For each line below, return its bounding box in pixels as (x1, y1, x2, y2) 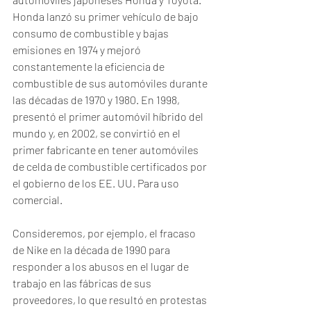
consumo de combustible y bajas (12, 26, 171, 40)
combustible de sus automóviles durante (12, 76, 210, 90)
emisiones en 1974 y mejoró (12, 43, 143, 56)
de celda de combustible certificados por (12, 160, 209, 173)
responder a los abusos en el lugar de (12, 260, 191, 273)
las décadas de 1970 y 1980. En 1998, (12, 93, 182, 106)
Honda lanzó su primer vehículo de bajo (12, 10, 201, 23)
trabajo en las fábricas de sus (12, 276, 153, 289)
